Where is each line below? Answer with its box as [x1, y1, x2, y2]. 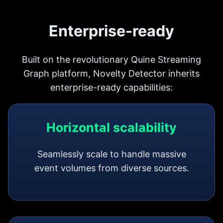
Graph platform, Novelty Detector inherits [23, 68, 200, 79]
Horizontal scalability [46, 119, 177, 135]
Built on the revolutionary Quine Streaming [22, 54, 201, 65]
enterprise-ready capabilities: [50, 82, 173, 93]
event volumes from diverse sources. [34, 162, 189, 173]
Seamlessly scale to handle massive [37, 148, 186, 159]
